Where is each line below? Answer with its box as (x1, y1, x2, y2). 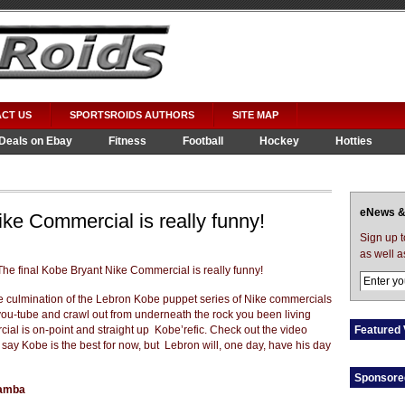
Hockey (259, 135, 299, 147)
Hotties (335, 135, 372, 147)
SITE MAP (232, 109, 278, 120)
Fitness (108, 135, 146, 147)
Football (183, 135, 223, 147)
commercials (269, 293, 332, 306)
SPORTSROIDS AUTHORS (70, 109, 194, 120)
